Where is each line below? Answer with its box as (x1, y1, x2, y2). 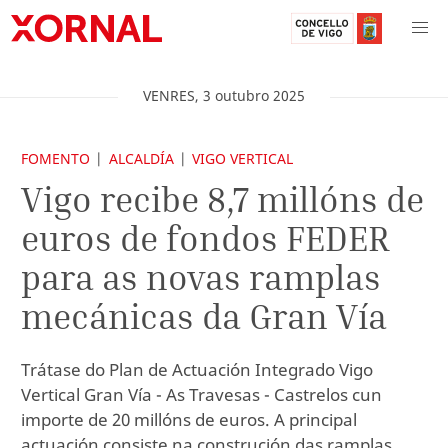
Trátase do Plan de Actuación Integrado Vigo (21, 357, 373, 381)
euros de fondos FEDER (21, 216, 390, 259)
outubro (215, 86, 269, 105)
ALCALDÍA (108, 149, 174, 168)
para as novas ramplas (21, 255, 381, 298)
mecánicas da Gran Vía (21, 294, 387, 337)
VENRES (143, 86, 195, 105)
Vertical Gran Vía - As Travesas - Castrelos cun (21, 382, 382, 406)
